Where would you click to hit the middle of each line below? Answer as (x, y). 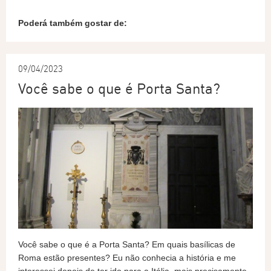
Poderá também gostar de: (73, 23)
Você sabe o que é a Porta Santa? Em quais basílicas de (127, 244)
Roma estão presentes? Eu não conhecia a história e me (127, 258)
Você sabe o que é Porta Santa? (119, 88)
